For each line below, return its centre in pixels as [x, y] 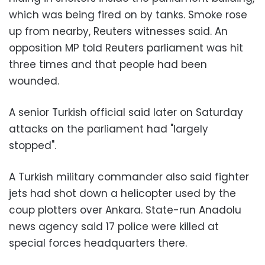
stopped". [33, 146]
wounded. [34, 81]
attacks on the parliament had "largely [109, 129]
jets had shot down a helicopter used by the [122, 193]
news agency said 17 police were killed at [114, 227]
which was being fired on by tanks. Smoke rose [128, 15]
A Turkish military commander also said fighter [129, 177]
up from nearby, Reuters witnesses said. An [118, 31]
